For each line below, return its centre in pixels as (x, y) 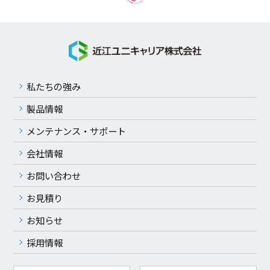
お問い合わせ (54, 176)
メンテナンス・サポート (77, 131)
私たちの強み (54, 86)
